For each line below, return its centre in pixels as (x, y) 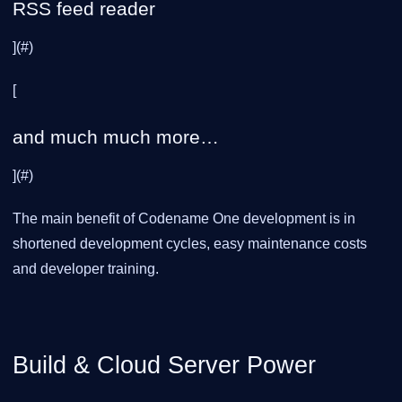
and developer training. (86, 269)
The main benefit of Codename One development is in (184, 218)
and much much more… (116, 137)
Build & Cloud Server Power (164, 365)
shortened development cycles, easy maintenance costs (190, 244)
